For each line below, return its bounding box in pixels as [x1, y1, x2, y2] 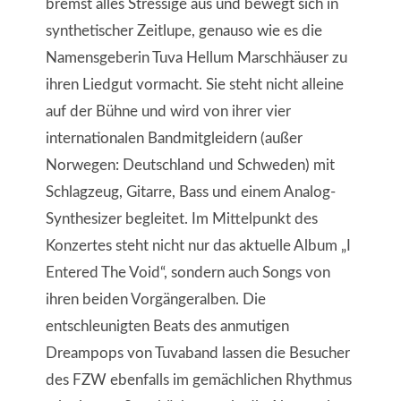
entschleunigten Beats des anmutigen [45, 318, 289, 334]
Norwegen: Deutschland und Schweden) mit [45, 157, 335, 173]
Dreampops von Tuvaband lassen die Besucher [45, 345, 350, 361]
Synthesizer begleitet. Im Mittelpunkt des [45, 210, 318, 226]
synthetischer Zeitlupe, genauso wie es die [45, 22, 322, 38]
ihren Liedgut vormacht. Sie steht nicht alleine [45, 76, 344, 92]
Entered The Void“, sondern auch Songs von [45, 264, 330, 280]
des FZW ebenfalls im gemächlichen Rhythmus [45, 371, 352, 388]
